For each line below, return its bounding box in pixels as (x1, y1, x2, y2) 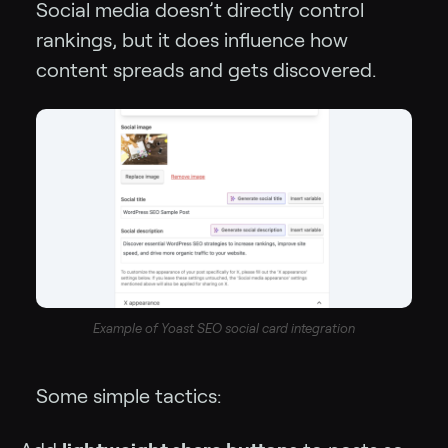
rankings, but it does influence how (36, 28, 348, 51)
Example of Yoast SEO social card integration (93, 321, 355, 337)
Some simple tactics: (36, 385, 221, 408)
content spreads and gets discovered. (36, 58, 376, 81)
